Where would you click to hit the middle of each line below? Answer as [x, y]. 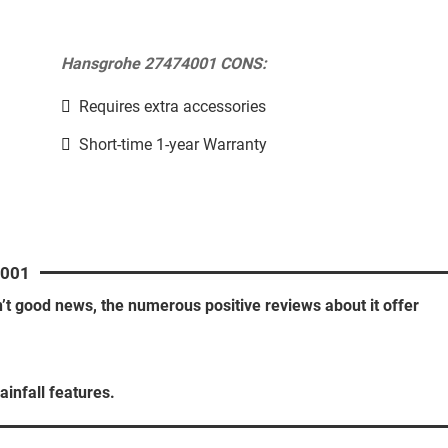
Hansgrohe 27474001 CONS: [163, 64]
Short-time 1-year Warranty [172, 145]
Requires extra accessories [172, 107]
